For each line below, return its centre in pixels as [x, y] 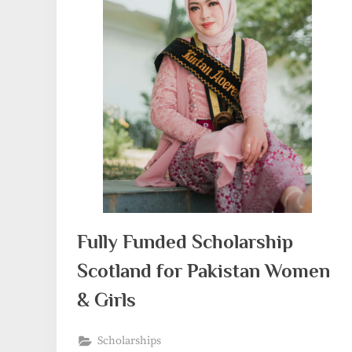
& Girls [106, 300]
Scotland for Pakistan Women [203, 271]
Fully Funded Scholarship [185, 242]
